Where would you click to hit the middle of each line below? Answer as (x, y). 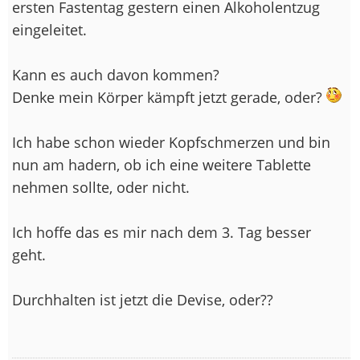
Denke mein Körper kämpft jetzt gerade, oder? (169, 97)
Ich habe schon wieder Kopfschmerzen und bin (171, 142)
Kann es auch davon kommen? (116, 74)
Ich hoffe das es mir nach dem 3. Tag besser (162, 232)
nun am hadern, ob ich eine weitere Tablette (162, 164)
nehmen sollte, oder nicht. (101, 187)
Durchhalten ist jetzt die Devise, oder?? (143, 299)
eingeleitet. (49, 29)
